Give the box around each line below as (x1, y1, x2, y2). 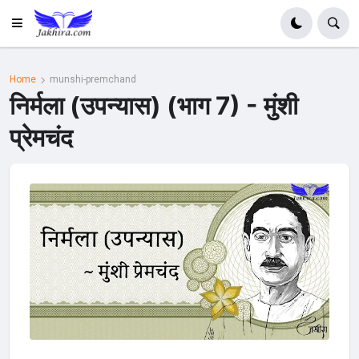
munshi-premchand (50, 74, 137, 86)
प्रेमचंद (10, 122, 74, 152)
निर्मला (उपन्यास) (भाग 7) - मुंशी (10, 90, 299, 120)
